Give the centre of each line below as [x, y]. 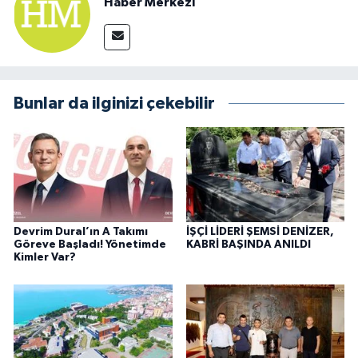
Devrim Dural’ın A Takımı [81, 232]
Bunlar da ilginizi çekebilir [114, 103]
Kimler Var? [45, 258]
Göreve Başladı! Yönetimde [90, 245]
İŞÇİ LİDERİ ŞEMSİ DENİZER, [260, 232]
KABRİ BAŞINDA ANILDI [248, 245]
